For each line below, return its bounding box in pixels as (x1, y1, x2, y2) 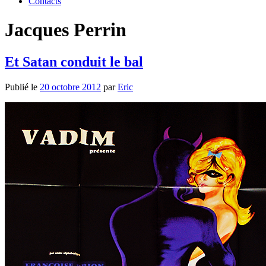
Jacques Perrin (5, 19, 126, 41)
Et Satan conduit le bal (5, 53, 143, 69)
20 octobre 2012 (40, 81, 101, 92)
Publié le (5, 81, 40, 92)
